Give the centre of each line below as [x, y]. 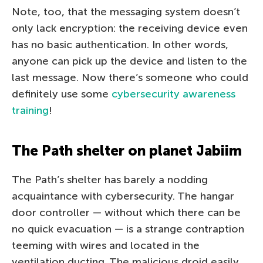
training [30, 110]
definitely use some [62, 94]
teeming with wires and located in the [106, 245]
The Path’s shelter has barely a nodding [110, 179]
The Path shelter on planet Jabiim [127, 150]
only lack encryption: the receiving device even [130, 28]
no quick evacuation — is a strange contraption [128, 229]
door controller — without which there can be [126, 212]
